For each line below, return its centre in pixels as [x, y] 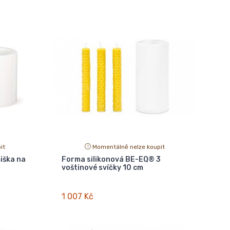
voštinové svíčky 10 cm [102, 168]
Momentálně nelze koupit [129, 147]
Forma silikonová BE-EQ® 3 [111, 160]
